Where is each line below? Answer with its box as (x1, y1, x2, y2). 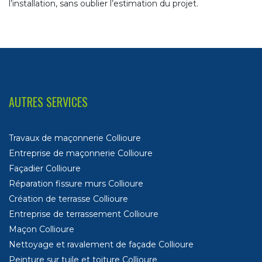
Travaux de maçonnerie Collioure (9, 133, 141, 144)
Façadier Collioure (9, 163, 81, 174)
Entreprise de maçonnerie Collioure (9, 148, 153, 159)
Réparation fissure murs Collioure (9, 178, 143, 189)
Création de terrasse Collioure (9, 194, 128, 205)
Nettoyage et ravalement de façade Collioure (9, 239, 194, 250)
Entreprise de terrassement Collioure (9, 209, 158, 220)
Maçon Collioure (9, 224, 74, 235)
